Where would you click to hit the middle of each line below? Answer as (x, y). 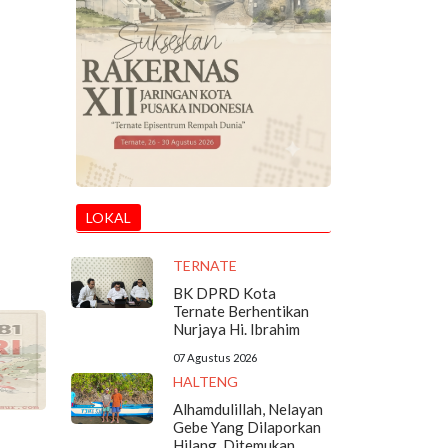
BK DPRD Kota (224, 293)
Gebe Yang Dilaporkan (246, 427)
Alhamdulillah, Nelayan (247, 409)
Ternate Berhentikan (240, 311)
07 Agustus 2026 (214, 358)
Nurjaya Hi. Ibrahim (236, 329)
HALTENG (205, 382)
